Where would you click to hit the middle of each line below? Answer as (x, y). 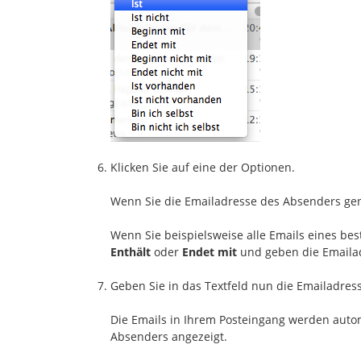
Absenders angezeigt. (169, 336)
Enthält (131, 251)
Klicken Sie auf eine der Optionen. (203, 167)
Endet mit (210, 251)
